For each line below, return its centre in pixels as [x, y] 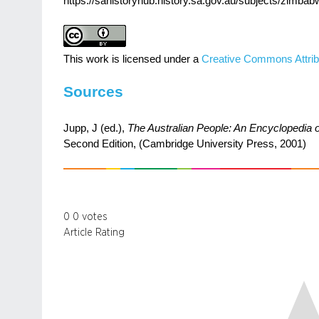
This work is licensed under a [132, 59]
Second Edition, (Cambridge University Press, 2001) [185, 143]
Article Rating [94, 233]
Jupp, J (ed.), [95, 128]
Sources [93, 91]
